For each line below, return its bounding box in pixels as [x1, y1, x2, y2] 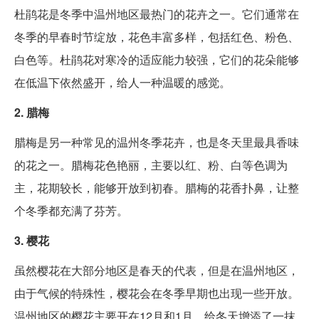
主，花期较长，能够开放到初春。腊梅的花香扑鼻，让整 [14, 179, 299, 197]
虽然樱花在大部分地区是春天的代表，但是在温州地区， [14, 262, 299, 279]
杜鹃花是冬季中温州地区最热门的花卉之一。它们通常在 [14, 6, 299, 23]
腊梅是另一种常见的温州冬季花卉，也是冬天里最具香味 [14, 134, 299, 151]
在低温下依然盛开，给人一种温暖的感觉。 [14, 74, 231, 91]
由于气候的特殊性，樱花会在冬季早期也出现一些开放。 [14, 285, 299, 302]
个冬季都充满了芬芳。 [14, 202, 128, 219]
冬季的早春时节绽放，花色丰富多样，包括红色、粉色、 [14, 28, 299, 46]
